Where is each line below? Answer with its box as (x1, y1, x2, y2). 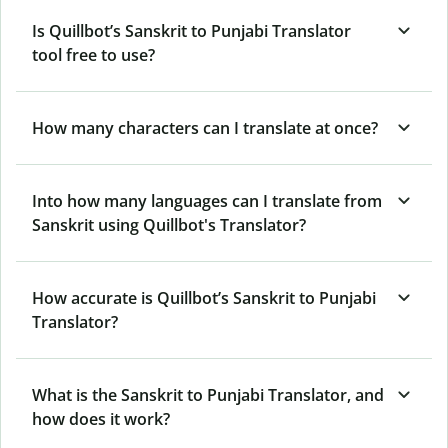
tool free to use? (32, 43, 155, 66)
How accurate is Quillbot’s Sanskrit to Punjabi (32, 286, 376, 309)
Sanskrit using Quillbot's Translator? (32, 213, 306, 236)
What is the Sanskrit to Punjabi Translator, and (32, 383, 384, 406)
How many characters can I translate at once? (32, 116, 378, 139)
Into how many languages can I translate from (32, 189, 382, 212)
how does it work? (32, 407, 170, 430)
